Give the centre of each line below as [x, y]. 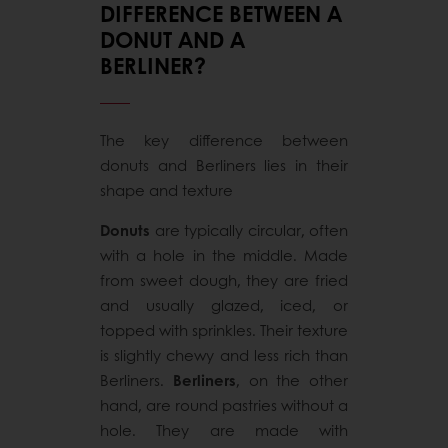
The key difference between [224, 139]
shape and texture [166, 189]
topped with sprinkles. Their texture [224, 329]
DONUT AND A [172, 38]
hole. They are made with [224, 429]
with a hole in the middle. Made [224, 254]
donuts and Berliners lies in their [224, 164]
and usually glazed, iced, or [224, 304]
